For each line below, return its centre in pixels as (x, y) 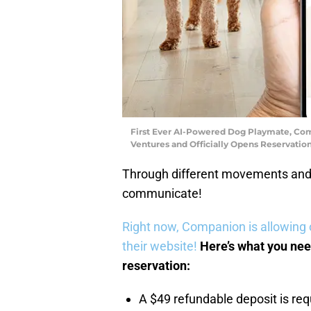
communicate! (162, 193)
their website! (160, 246)
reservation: (156, 265)
